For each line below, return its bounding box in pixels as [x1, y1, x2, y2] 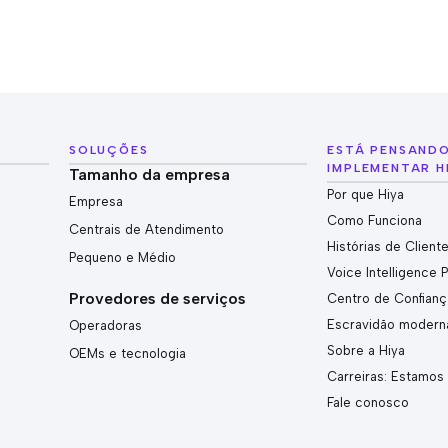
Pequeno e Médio [69, 250, 177, 265]
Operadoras [69, 318, 143, 333]
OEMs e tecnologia [69, 346, 187, 361]
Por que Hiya [327, 187, 405, 202]
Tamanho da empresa [69, 165, 231, 184]
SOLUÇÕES [69, 143, 149, 157]
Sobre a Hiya [327, 343, 406, 358]
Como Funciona [327, 213, 423, 228]
